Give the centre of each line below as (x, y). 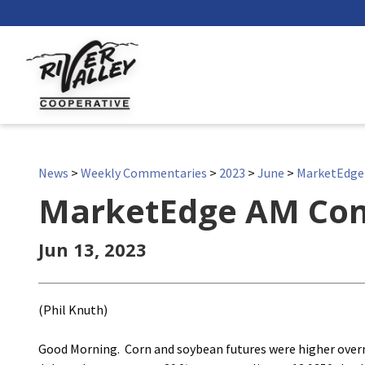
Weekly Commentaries (144, 173)
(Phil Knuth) (73, 310)
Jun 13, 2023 (92, 249)
